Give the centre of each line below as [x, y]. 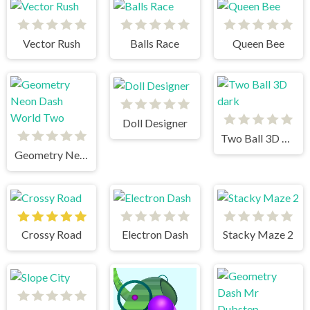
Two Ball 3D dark [286, 138]
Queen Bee [258, 43]
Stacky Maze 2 [258, 235]
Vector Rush [52, 43]
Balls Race [155, 43]
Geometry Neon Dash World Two [83, 155]
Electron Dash [155, 235]
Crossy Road [52, 235]
